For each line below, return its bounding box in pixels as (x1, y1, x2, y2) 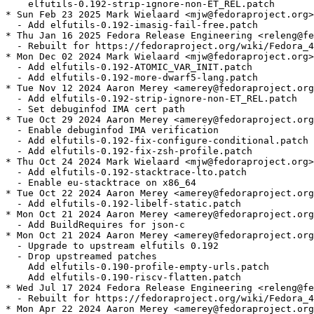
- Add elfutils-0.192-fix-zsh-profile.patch (6, 146, 252, 157)
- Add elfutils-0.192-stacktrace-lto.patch (6, 167, 247, 178)
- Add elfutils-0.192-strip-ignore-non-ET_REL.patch (6, 93, 297, 104)
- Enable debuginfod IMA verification (6, 125, 219, 136)
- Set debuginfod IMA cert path (6, 104, 185, 115)
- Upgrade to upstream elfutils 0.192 (6, 240, 219, 252)
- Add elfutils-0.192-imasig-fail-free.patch (6, 20, 258, 31)
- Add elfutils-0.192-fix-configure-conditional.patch (6, 135, 308, 146)
